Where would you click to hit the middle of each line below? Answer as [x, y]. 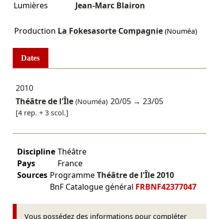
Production [35, 31]
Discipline [36, 152]
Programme [73, 175]
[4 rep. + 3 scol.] [42, 112]
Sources [32, 175]
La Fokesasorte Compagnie [110, 31]
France [70, 164]
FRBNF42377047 [166, 187]
